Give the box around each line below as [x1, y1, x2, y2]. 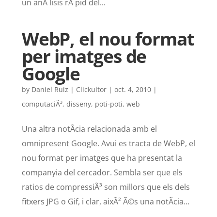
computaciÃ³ [21, 99, 62, 109]
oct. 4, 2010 [114, 85, 151, 94]
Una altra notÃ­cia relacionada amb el [21, 124, 157, 135]
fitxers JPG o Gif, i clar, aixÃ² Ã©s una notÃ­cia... [21, 196, 189, 207]
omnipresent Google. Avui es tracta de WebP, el [21, 138, 195, 149]
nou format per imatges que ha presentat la [21, 153, 182, 164]
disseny [66, 99, 91, 109]
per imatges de [21, 44, 147, 69]
